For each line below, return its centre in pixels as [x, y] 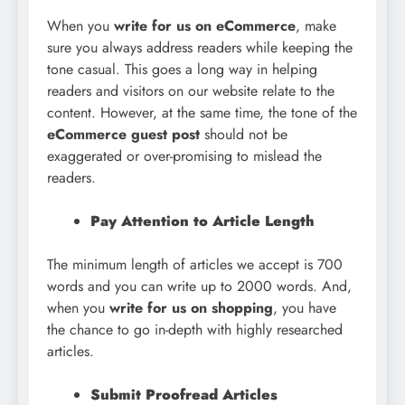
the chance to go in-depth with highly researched [195, 330]
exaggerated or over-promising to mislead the [184, 156]
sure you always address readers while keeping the [200, 48]
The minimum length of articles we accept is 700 [195, 265]
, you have [305, 308]
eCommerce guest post [123, 135]
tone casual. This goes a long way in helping [182, 70]
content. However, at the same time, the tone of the [202, 113]
